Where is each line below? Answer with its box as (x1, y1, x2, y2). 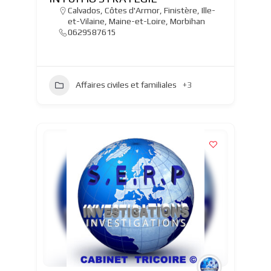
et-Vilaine (67, 16, 105, 26)
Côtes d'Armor (104, 5, 160, 15)
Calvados (67, 5, 100, 15)
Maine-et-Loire (108, 16, 166, 26)
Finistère (163, 5, 197, 15)
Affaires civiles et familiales (75, 80, 177, 90)
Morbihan (169, 16, 205, 26)
